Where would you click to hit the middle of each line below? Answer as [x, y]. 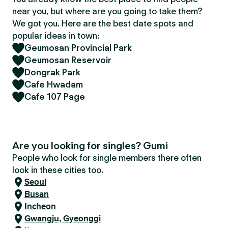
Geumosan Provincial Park [78, 48]
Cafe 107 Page [55, 97]
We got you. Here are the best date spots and [103, 23]
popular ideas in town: [56, 36]
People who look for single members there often [107, 158]
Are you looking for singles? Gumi [90, 146]
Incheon [40, 206]
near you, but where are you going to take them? [107, 11]
